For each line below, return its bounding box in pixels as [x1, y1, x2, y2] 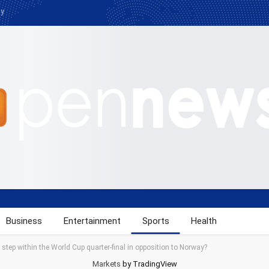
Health [190, 216, 217, 226]
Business [5, 216, 42, 226]
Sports [142, 216, 169, 226]
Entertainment [63, 216, 121, 226]
